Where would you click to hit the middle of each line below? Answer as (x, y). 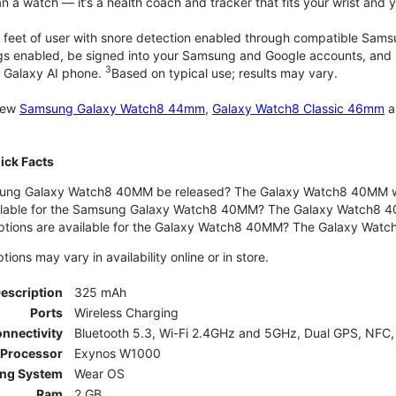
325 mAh (100, 292)
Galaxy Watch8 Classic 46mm (298, 108)
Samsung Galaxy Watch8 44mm (112, 108)
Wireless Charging (126, 312)
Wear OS (99, 373)
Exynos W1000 (118, 353)
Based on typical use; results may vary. (225, 72)
